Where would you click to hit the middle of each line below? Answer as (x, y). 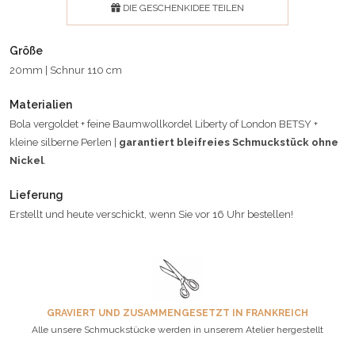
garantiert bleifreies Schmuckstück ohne (229, 142)
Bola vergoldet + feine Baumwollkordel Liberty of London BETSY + (164, 124)
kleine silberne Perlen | (64, 142)
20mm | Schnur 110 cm (66, 70)
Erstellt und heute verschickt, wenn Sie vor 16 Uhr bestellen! (151, 214)
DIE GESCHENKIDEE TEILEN (182, 8)
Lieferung (36, 195)
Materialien (41, 104)
